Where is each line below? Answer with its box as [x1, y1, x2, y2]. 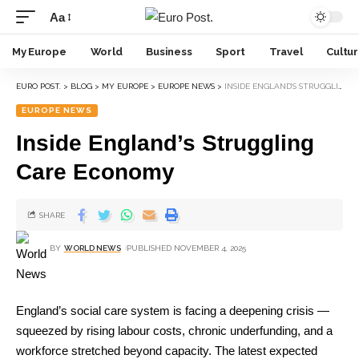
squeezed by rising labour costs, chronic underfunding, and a [16, 324, 333, 337]
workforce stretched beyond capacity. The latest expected [16, 344, 317, 357]
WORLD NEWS [63, 243, 121, 252]
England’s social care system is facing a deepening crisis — [16, 304, 329, 317]
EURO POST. [16, 82, 61, 91]
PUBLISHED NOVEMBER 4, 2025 [126, 243, 246, 252]
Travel [269, 45, 303, 58]
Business [146, 45, 192, 58]
